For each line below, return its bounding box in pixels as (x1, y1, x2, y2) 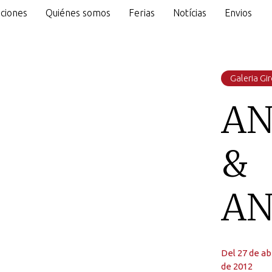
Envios (224, 7, 252, 18)
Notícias (172, 7, 206, 18)
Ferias (128, 7, 155, 18)
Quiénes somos (45, 7, 110, 18)
